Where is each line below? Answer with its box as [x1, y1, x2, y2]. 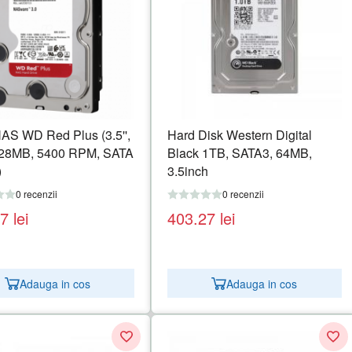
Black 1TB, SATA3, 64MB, [167, 144, 313, 163]
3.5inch [167, 162, 209, 181]
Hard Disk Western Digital [167, 126, 313, 145]
